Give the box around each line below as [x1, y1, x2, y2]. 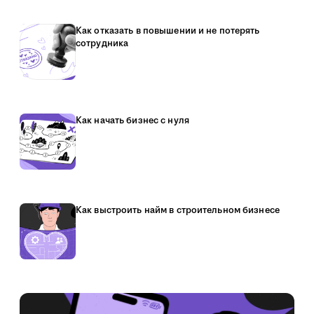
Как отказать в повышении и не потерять [76, 25, 260, 37]
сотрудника [76, 37, 129, 50]
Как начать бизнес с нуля [76, 114, 189, 127]
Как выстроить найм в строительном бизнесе [76, 204, 280, 217]
